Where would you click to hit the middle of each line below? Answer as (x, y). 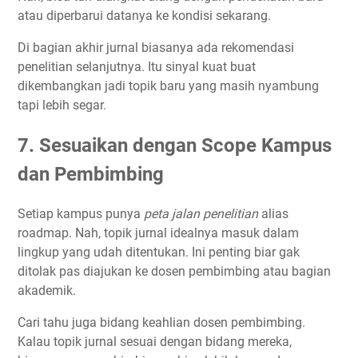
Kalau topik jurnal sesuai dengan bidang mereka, (155, 341)
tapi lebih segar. (62, 105)
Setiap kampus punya (81, 213)
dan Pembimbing (91, 175)
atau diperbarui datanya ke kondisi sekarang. (144, 16)
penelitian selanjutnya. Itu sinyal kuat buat (137, 67)
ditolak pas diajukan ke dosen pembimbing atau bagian (174, 271)
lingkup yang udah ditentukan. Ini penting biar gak (159, 252)
